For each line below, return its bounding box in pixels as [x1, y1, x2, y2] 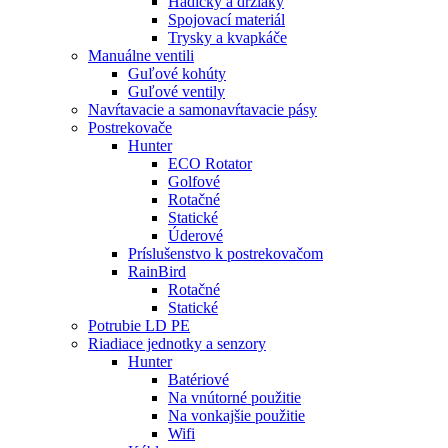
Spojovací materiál [168, 11, 285, 28]
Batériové [168, 371, 229, 388]
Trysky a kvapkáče [168, 29, 287, 46]
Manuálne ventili [88, 47, 194, 64]
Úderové [168, 227, 223, 244]
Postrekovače [88, 119, 172, 136]
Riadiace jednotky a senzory [88, 335, 266, 352]
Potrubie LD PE [88, 317, 190, 334]
